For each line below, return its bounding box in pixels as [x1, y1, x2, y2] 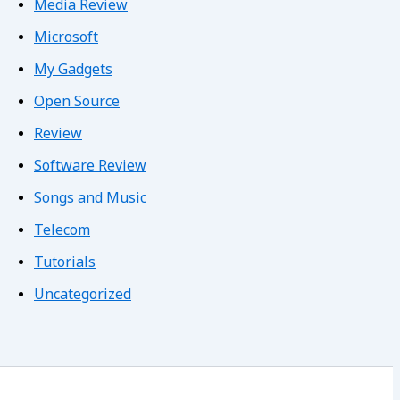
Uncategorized [34, 285, 131, 305]
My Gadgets [34, 60, 112, 80]
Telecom [34, 221, 90, 241]
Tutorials [34, 253, 96, 273]
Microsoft [34, 28, 98, 48]
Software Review [34, 156, 146, 177]
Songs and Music [34, 188, 146, 209]
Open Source [34, 92, 120, 112]
